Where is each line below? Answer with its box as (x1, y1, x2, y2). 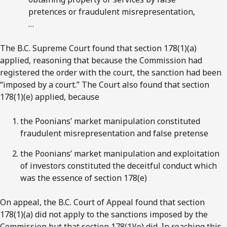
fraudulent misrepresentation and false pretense (20, 127, 208, 139)
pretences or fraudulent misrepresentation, (28, 6, 195, 17)
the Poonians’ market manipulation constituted (20, 115, 200, 127)
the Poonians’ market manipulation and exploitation (20, 147, 219, 159)
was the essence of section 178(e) (20, 172, 147, 183)
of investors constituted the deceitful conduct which (20, 160, 217, 171)
